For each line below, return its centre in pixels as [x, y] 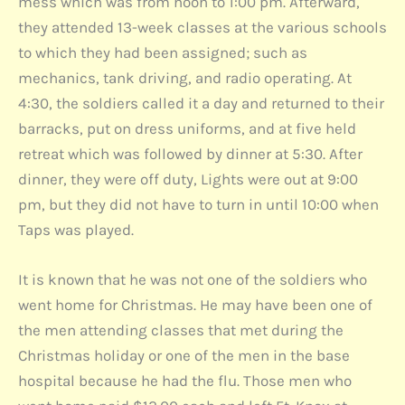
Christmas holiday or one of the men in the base [184, 356]
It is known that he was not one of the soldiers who [193, 280]
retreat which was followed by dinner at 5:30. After [190, 153]
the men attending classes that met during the [181, 330]
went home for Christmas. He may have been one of [195, 305]
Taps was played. [76, 229]
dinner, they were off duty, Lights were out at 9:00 [188, 179]
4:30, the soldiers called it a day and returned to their [201, 103]
